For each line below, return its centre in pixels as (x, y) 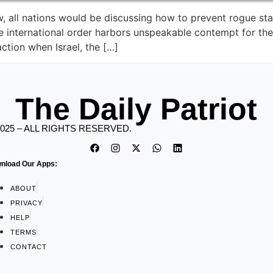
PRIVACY (26, 203)
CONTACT (28, 246)
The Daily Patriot (136, 109)
